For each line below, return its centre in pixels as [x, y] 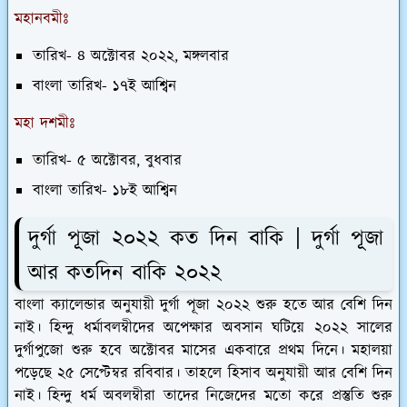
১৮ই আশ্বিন [142, 190]
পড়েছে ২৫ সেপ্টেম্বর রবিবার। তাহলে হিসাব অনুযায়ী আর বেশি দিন [203, 374]
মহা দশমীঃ [45, 123]
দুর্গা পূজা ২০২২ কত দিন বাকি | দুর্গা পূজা [206, 238]
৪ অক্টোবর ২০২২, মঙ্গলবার [150, 56]
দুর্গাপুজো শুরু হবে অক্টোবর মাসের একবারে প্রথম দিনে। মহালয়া [203, 351]
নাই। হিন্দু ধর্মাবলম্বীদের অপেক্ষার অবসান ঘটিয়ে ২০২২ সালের [203, 328]
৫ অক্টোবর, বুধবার [127, 160]
